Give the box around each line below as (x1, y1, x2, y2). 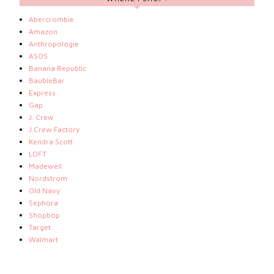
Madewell (29, 161, 62, 171)
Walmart (29, 235, 59, 245)
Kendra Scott (29, 137, 73, 147)
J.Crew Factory (29, 125, 80, 135)
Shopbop (29, 210, 61, 220)
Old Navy (29, 186, 61, 196)
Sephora (29, 198, 59, 208)
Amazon (29, 27, 58, 37)
